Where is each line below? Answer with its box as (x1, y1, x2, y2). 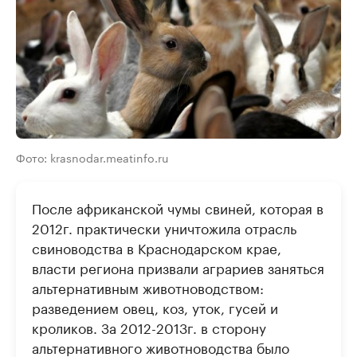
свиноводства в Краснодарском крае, (32, 236, 281, 257)
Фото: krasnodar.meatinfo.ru (16, 147, 168, 166)
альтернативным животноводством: (32, 276, 264, 297)
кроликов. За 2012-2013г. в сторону (32, 316, 266, 337)
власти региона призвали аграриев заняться (32, 256, 324, 277)
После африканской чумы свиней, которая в (32, 196, 324, 218)
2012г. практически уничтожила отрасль (32, 216, 296, 237)
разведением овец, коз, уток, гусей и (32, 296, 278, 317)
